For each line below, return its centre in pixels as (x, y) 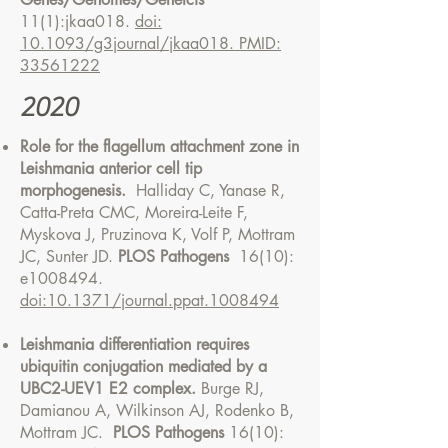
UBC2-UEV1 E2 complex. (110, 388)
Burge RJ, (232, 388)
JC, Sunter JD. (69, 256)
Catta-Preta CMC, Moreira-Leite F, (134, 212)
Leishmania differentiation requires (134, 344)
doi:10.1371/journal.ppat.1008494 (149, 300)
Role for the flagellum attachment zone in (159, 146)
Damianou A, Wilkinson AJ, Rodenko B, (157, 410)
